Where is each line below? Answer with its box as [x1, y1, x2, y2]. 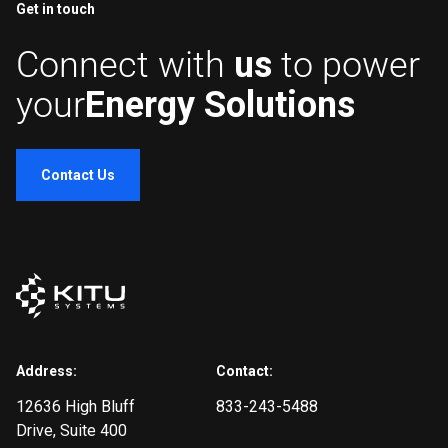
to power [281, 44, 420, 87]
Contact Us [41, 167, 115, 184]
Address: [16, 363, 77, 380]
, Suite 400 [53, 421, 127, 441]
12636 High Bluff [16, 397, 135, 417]
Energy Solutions [85, 84, 355, 127]
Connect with [16, 44, 225, 87]
